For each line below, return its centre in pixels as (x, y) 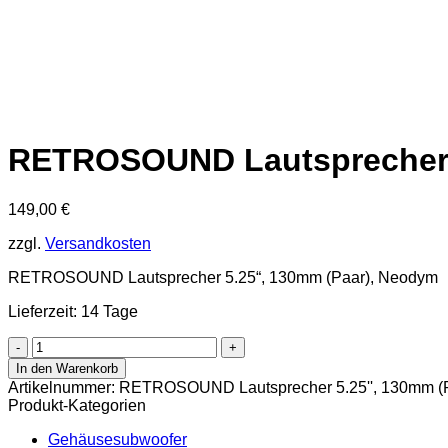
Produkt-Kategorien (77, 405)
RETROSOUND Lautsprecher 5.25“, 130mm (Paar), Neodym (223, 277)
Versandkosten (98, 243)
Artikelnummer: (63, 387)
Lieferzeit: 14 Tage (73, 311)
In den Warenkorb (67, 368)
